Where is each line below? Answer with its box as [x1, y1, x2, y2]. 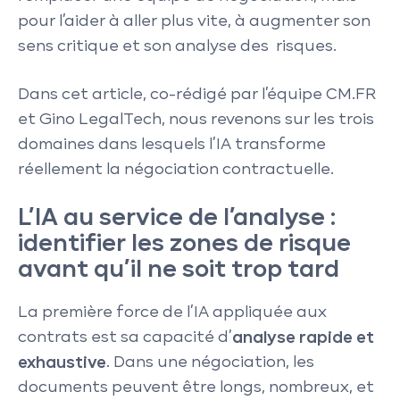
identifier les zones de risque [18, 233, 351, 255]
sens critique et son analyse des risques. [18, 39, 337, 54]
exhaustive [18, 355, 106, 371]
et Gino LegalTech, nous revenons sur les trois [18, 112, 374, 128]
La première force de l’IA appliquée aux [18, 305, 327, 321]
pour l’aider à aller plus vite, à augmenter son [18, 14, 371, 29]
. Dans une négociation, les [106, 355, 314, 371]
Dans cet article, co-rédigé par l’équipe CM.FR [18, 87, 376, 103]
